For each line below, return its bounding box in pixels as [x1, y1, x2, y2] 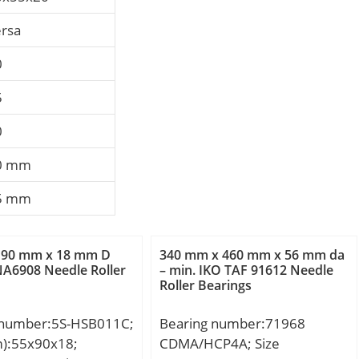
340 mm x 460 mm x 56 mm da [159, 246, 345, 264]
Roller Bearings [159, 276, 252, 295]
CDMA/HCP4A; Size [159, 334, 280, 353]
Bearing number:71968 [159, 314, 306, 333]
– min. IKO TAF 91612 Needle [159, 261, 334, 280]
